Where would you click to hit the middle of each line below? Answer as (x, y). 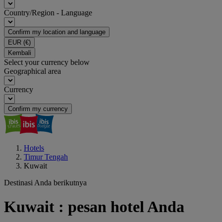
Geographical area (32, 71)
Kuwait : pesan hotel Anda (94, 207)
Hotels (34, 148)
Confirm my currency (38, 109)
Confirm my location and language (57, 32)
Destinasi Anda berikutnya (45, 183)
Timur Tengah (46, 157)
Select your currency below (47, 62)
